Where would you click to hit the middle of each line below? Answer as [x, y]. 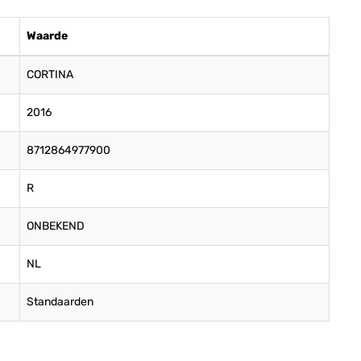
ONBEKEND [56, 226]
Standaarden [60, 302]
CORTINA [50, 75]
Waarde [47, 36]
